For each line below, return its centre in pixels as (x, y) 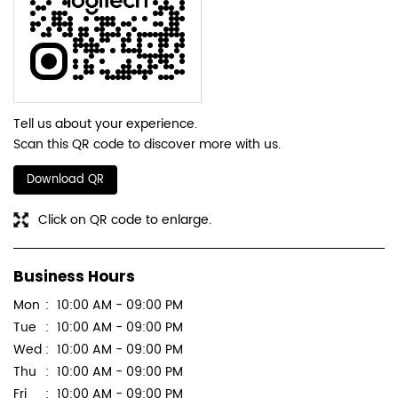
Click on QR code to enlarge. (125, 220)
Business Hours (74, 276)
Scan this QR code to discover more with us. (147, 145)
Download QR (65, 180)
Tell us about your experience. (105, 124)
